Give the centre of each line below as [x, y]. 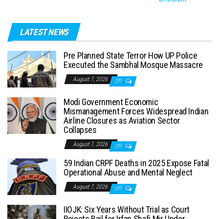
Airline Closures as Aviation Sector [122, 120]
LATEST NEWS [44, 32]
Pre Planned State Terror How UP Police [131, 55]
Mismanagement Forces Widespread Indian [136, 111]
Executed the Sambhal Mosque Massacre [133, 65]
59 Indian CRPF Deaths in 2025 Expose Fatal [136, 163]
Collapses [80, 130]
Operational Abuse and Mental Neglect [128, 172]
